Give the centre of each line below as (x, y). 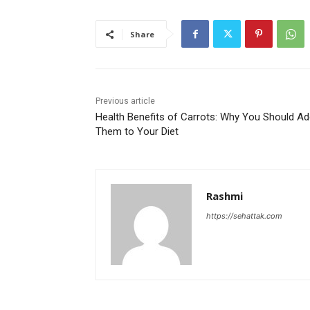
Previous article (125, 101)
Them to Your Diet (137, 132)
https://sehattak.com (244, 216)
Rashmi (225, 196)
